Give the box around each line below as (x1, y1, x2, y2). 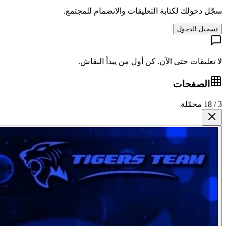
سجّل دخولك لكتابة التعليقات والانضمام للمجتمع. (64, 6, 222, 15)
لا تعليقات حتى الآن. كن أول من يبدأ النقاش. (78, 56, 222, 66)
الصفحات (173, 79, 210, 90)
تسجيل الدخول (177, 25, 218, 33)
